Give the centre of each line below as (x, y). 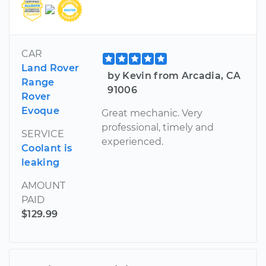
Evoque (40, 110)
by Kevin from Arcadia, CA (174, 75)
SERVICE (43, 134)
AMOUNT (43, 185)
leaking (41, 162)
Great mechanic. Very (152, 113)
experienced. (133, 141)
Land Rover (50, 68)
